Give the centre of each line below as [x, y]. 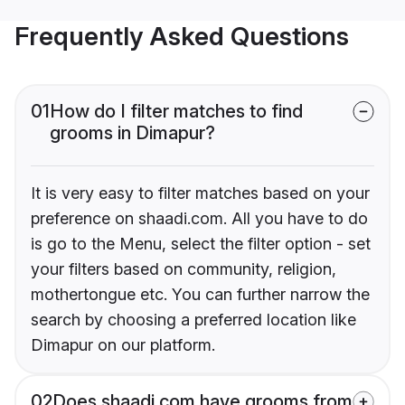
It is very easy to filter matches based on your [200, 193]
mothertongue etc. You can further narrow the [200, 295]
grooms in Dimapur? [132, 133]
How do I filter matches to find [176, 112]
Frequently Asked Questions [182, 37]
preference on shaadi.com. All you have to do [199, 219]
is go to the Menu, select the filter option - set [201, 244]
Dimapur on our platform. [123, 345]
